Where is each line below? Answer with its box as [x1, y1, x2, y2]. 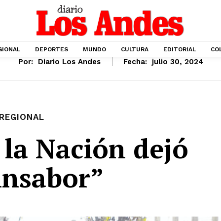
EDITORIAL [163, 46, 196, 53]
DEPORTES [35, 46, 68, 53]
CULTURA [121, 46, 148, 53]
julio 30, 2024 [151, 57, 203, 67]
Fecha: [123, 57, 147, 67]
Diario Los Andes [37, 57, 101, 67]
